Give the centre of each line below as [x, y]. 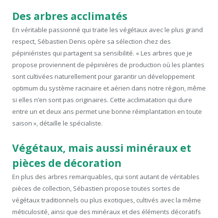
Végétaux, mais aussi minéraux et [102, 148]
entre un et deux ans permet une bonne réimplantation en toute [107, 111]
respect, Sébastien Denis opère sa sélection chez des [91, 41]
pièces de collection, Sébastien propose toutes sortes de [96, 188]
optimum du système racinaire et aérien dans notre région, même [109, 88]
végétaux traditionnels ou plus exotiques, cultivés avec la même [107, 200]
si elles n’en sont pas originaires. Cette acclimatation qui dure [102, 100]
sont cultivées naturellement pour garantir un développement [103, 76]
